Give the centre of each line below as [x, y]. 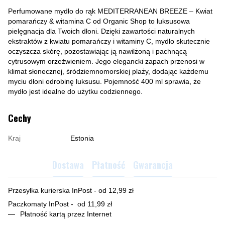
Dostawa [68, 165]
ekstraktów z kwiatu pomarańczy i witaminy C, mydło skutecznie [109, 41]
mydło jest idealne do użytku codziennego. [75, 91]
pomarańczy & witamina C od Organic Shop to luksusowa [99, 21]
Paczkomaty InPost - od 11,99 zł [60, 204]
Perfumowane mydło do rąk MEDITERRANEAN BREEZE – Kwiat [110, 11]
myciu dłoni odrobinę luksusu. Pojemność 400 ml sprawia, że [104, 81]
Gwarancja [153, 165]
